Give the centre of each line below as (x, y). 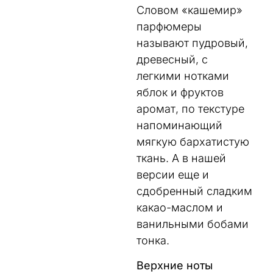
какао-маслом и (180, 207)
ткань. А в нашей (181, 158)
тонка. (153, 240)
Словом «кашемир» (190, 10)
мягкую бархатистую (193, 141)
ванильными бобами (193, 224)
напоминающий (179, 125)
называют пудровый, (192, 43)
